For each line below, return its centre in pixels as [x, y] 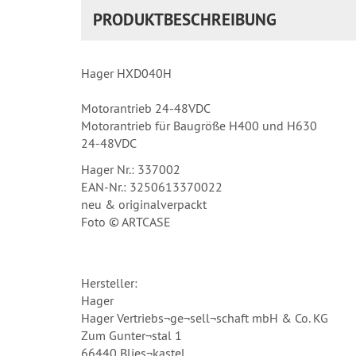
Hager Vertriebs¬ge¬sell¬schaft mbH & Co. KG [205, 317]
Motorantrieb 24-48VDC [147, 108]
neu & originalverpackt [144, 204]
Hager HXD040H [126, 73]
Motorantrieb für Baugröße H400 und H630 [199, 125]
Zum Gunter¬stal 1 [132, 335]
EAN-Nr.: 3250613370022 [152, 186]
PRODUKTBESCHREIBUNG [185, 19]
